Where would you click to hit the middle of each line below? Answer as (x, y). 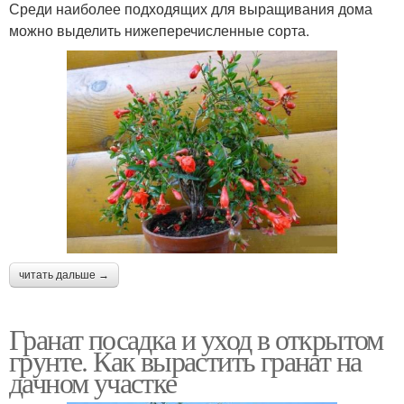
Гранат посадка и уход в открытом (196, 338)
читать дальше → (64, 275)
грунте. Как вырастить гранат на (185, 360)
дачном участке (93, 381)
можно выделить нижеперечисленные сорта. (159, 30)
